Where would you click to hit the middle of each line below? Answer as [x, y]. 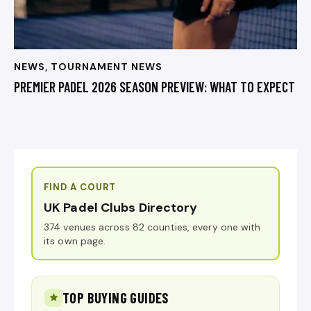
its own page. [75, 241]
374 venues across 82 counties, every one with [152, 227]
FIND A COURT [80, 187]
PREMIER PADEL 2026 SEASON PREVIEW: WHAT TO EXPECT [154, 86]
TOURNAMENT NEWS [107, 67]
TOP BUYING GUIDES [116, 297]
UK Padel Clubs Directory [121, 207]
